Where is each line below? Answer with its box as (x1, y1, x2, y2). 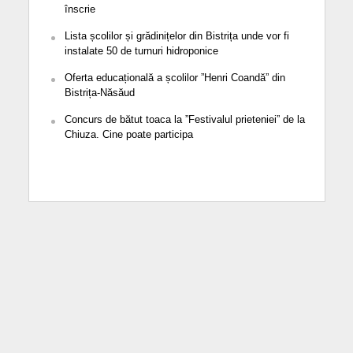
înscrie (64, 2, 95, 15)
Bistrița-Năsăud (64, 86, 135, 98)
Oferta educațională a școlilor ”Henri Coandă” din (64, 71, 285, 84)
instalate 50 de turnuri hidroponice (64, 44, 218, 57)
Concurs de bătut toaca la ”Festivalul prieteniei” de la (64, 113, 305, 125)
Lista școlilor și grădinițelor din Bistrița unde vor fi (64, 29, 289, 42)
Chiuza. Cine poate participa (64, 128, 193, 140)
